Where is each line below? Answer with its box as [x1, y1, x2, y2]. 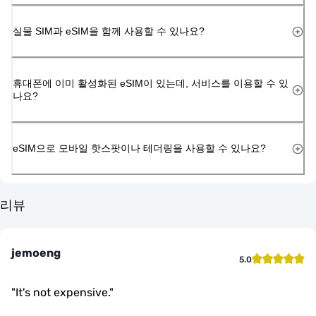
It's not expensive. [16, 285, 109, 299]
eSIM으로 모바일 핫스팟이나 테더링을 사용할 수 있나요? [13, 142, 266, 154]
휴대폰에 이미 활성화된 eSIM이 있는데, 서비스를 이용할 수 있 [13, 77, 288, 89]
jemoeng [11, 245, 61, 260]
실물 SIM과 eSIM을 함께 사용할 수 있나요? [13, 25, 205, 37]
